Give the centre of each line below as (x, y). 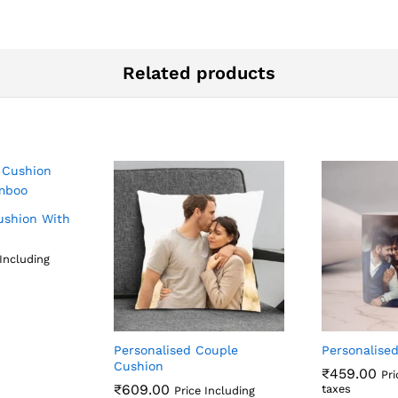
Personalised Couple (176, 350)
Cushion (139, 366)
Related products (199, 72)
